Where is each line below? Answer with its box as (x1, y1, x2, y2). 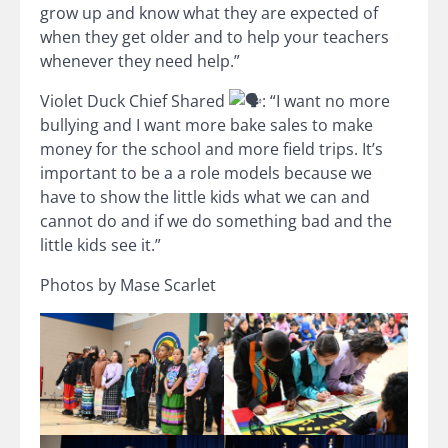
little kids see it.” (40, 233, 161, 256)
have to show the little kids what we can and (40, 185, 370, 208)
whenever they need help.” (40, 49, 240, 72)
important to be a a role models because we (40, 161, 372, 184)
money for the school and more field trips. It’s (40, 137, 383, 160)
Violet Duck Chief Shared (40, 89, 229, 112)
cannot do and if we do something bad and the (40, 209, 392, 232)
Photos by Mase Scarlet (40, 273, 216, 296)
